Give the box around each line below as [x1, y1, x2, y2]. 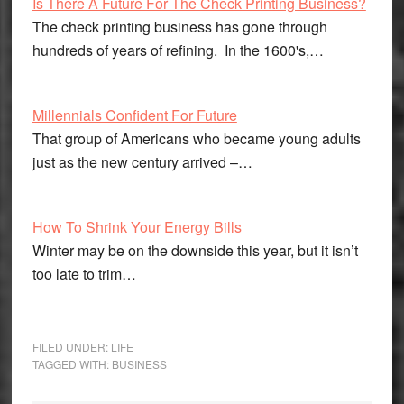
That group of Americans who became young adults [32, 128, 361, 149]
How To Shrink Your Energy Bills [32, 216, 242, 237]
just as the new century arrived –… [32, 151, 252, 172]
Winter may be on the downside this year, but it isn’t [32, 240, 358, 261]
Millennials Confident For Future [32, 105, 237, 125]
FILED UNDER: [32, 339, 111, 354]
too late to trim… [32, 263, 136, 284]
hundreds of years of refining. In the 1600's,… [32, 40, 324, 60]
